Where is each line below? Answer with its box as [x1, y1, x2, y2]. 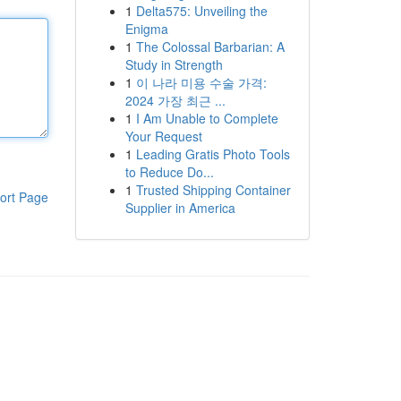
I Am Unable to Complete [135, 109, 278, 127]
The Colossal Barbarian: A [135, 38, 285, 55]
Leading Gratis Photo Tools [135, 145, 290, 163]
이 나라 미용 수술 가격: [135, 73, 267, 91]
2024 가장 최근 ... [124, 91, 226, 109]
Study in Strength [124, 55, 223, 73]
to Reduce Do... [124, 163, 214, 181]
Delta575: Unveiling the [135, 2, 268, 20]
